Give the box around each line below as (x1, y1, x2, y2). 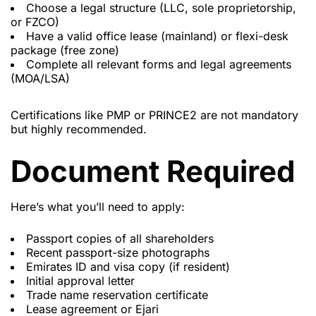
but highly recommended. (11, 122, 147, 137)
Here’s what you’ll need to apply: (11, 200, 185, 214)
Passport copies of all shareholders (26, 231, 214, 246)
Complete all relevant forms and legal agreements (26, 57, 291, 72)
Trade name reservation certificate (26, 288, 208, 303)
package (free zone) (11, 43, 119, 58)
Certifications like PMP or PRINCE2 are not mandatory (11, 108, 298, 123)
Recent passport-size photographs (26, 245, 209, 260)
